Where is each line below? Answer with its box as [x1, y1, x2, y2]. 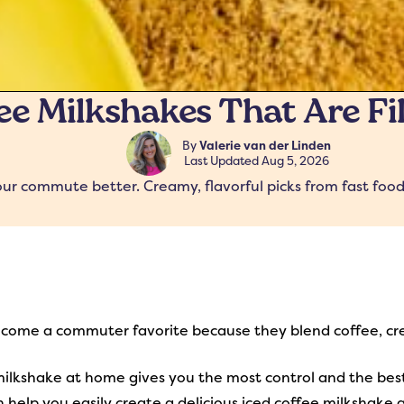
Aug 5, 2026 [262, 153, 330, 170]
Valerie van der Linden [199, 138, 332, 154]
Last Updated [184, 153, 262, 170]
